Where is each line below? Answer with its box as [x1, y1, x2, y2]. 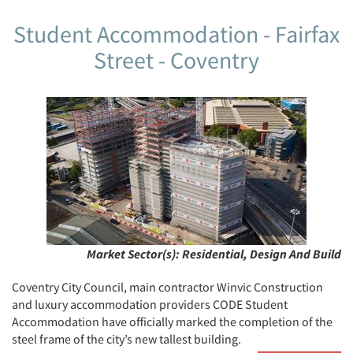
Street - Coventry [94, 45, 259, 75]
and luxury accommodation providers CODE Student [12, 296, 288, 312]
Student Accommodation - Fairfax [13, 19, 340, 49]
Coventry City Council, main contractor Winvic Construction [12, 279, 323, 295]
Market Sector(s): [87, 246, 182, 262]
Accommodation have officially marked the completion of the [12, 314, 333, 329]
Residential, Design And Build [182, 246, 341, 262]
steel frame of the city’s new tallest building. [12, 331, 241, 347]
